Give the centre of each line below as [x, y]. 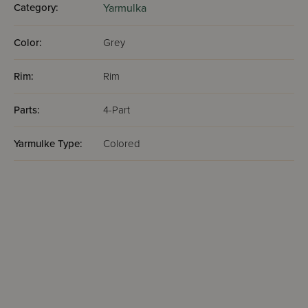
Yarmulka [125, 8]
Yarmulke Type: [48, 144]
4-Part [117, 110]
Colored [122, 144]
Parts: [27, 110]
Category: [36, 8]
